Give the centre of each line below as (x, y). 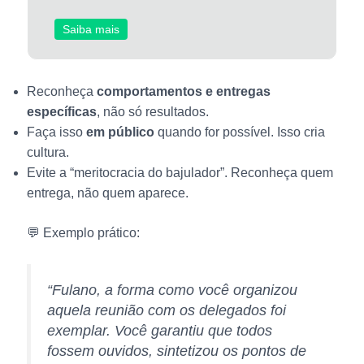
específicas (61, 111)
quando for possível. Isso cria (239, 132)
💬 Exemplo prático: (83, 232)
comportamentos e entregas (183, 91)
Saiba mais (91, 30)
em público (120, 132)
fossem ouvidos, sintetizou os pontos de (176, 351)
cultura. (48, 152)
